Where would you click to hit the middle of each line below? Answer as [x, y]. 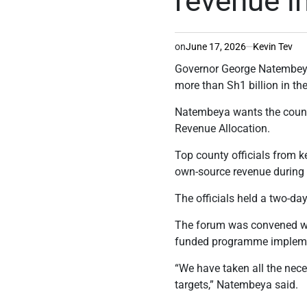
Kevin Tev [273, 46]
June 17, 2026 [216, 46]
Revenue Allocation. [223, 128]
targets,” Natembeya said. [237, 284]
